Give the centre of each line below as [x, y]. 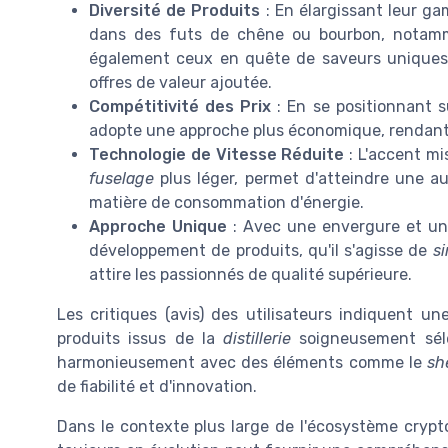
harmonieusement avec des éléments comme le [242, 363]
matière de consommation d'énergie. [226, 203]
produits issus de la [140, 339]
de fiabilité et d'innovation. [157, 387]
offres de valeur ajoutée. [180, 83]
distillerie [257, 339]
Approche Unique [158, 227]
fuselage [121, 179]
